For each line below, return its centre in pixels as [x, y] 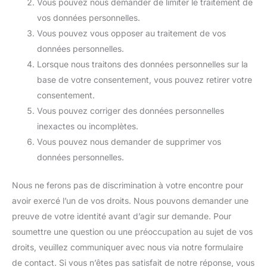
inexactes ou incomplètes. [88, 126]
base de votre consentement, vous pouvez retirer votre [145, 80]
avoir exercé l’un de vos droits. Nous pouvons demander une [130, 201]
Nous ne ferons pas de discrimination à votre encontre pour [128, 185]
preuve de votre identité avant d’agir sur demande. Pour [122, 216]
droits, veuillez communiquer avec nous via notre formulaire [128, 247]
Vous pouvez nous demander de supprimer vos [129, 142]
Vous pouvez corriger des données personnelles [131, 111]
